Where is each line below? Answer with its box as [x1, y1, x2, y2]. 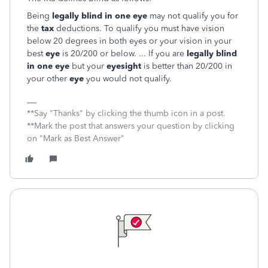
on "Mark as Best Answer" [27, 133, 124, 144]
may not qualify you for [147, 11, 238, 21]
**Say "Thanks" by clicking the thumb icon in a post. [27, 108, 226, 118]
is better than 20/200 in [141, 61, 232, 71]
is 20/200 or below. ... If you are [60, 48, 187, 59]
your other [27, 74, 69, 84]
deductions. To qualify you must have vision [54, 23, 224, 33]
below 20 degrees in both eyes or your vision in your [27, 36, 232, 46]
